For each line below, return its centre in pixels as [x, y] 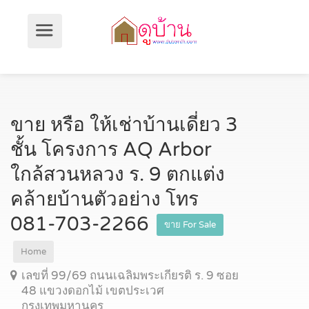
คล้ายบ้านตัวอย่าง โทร [104, 199]
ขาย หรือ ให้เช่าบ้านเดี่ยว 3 [124, 125]
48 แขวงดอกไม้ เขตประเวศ [93, 291]
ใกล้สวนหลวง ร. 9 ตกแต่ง [118, 175]
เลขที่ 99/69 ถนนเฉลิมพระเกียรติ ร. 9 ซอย [130, 276]
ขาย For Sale [190, 225]
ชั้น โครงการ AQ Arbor [111, 150]
